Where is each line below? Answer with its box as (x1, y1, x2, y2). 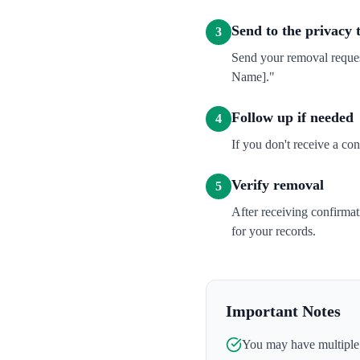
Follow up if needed (231, 109, 354, 125)
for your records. (231, 224, 316, 238)
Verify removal (231, 177, 324, 193)
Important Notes (226, 302, 341, 320)
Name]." (231, 70, 275, 84)
